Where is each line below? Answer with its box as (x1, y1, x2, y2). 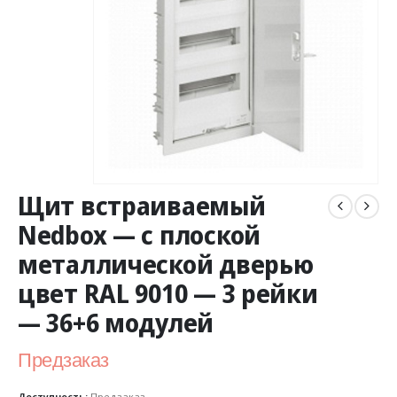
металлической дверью (18, 247, 314, 282)
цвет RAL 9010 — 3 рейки (18, 276, 318, 311)
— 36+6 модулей (18, 306, 214, 340)
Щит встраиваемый (18, 189, 266, 223)
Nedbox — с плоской (18, 218, 261, 253)
